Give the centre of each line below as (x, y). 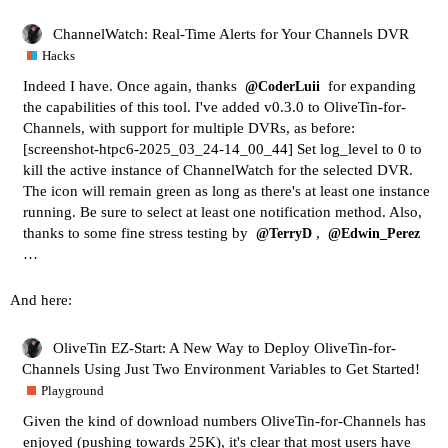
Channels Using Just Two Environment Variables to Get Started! (221, 369)
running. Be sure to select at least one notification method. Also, (222, 212)
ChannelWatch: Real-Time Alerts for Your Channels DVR (231, 34)
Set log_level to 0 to (357, 149)
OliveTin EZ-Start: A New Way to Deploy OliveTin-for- (224, 348)
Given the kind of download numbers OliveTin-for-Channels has (224, 421)
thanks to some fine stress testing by (137, 233)
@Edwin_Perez (374, 234)
